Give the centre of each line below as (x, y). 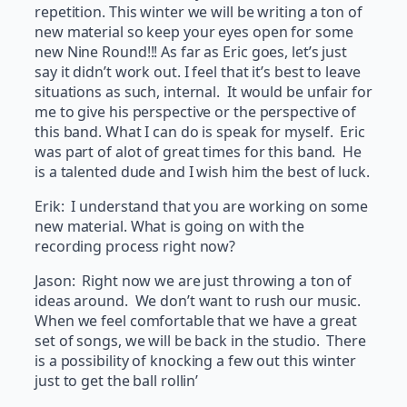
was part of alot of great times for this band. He (198, 152)
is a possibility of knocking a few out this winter (195, 361)
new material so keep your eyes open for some (194, 32)
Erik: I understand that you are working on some (202, 207)
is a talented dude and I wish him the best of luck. (202, 172)
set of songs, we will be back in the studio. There (200, 341)
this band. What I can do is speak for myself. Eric (200, 132)
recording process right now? (135, 247)
